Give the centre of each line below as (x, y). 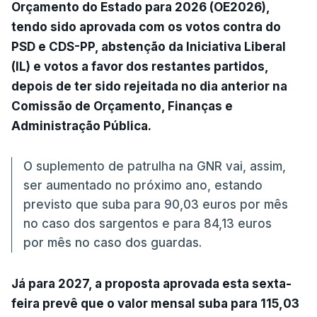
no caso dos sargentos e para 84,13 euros (148, 223)
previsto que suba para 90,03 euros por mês (156, 204)
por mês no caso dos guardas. (113, 242)
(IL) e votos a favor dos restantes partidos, (140, 66)
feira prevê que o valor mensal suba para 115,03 (155, 303)
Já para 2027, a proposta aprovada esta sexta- (151, 283)
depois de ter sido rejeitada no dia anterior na (149, 86)
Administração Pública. (81, 126)
